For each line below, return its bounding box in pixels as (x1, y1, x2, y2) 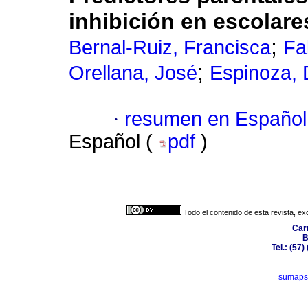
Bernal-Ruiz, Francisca (69, 36, 271, 59)
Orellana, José (69, 62, 197, 85)
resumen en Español (124, 108, 307, 131)
